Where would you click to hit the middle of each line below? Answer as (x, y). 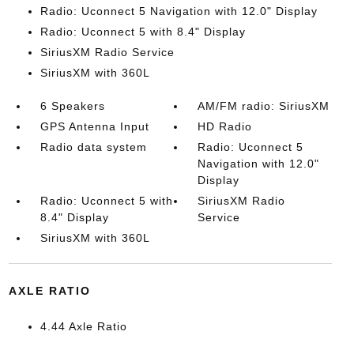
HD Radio (225, 126)
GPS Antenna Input (94, 126)
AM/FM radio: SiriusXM (264, 106)
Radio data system (93, 147)
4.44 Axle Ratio (83, 326)
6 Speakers (72, 106)
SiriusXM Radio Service (107, 52)
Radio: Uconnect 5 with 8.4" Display (143, 32)
